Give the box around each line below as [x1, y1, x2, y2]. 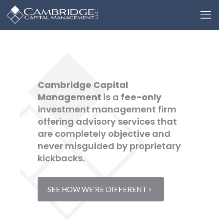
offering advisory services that [37, 115, 177, 128]
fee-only [120, 91, 161, 103]
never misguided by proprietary [37, 140, 181, 152]
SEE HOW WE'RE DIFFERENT [47, 185, 147, 194]
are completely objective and [37, 128, 171, 140]
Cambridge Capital [37, 79, 128, 91]
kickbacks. [37, 152, 85, 164]
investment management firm [37, 103, 176, 115]
